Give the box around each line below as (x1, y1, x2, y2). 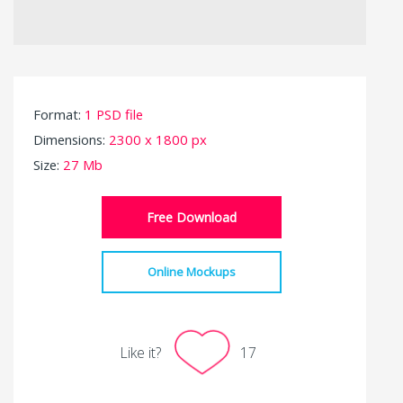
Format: (33, 105, 85, 124)
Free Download (147, 209, 237, 227)
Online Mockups (148, 264, 237, 281)
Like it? (120, 342, 161, 363)
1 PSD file (85, 105, 143, 124)
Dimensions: (33, 130, 109, 149)
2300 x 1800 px (109, 130, 207, 149)
